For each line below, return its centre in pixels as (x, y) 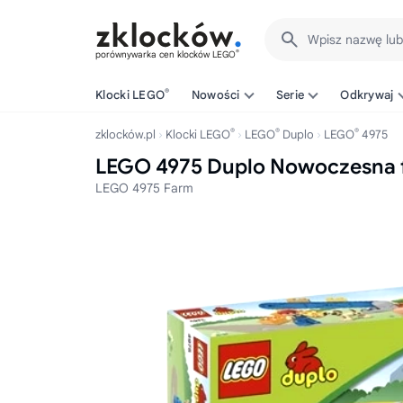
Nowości (215, 95)
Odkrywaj (367, 95)
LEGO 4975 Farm (144, 188)
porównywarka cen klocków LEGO (166, 54)
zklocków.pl (125, 134)
